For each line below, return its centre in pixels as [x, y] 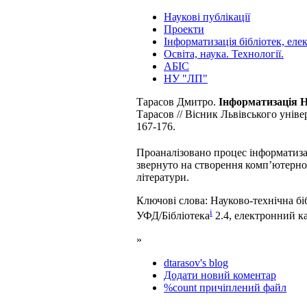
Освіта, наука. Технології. [224, 54]
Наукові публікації [207, 17]
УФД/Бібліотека [173, 216]
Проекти [184, 29]
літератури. [163, 177]
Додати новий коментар [220, 275]
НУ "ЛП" [186, 79]
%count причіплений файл [225, 287]
